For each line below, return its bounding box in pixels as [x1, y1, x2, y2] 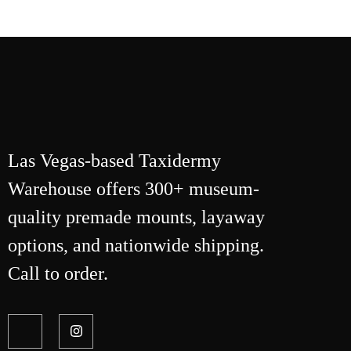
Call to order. [8, 262, 108, 284]
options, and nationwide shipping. [8, 234, 264, 255]
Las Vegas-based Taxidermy [8, 150, 221, 171]
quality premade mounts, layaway [8, 206, 265, 227]
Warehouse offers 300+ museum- [8, 178, 259, 199]
